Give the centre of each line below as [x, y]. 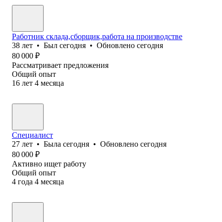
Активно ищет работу [49, 164]
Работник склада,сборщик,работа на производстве [97, 36]
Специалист [32, 135]
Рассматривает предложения [60, 65]
